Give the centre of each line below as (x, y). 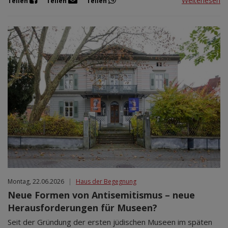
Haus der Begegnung (106, 182)
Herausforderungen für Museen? (82, 208)
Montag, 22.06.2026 (36, 182)
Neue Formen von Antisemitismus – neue (101, 195)
